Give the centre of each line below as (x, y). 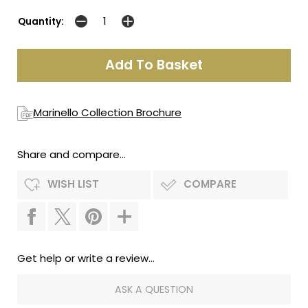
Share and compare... (71, 154)
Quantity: (41, 21)
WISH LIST (73, 184)
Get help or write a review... (86, 258)
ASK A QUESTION (154, 289)
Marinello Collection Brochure (108, 112)
